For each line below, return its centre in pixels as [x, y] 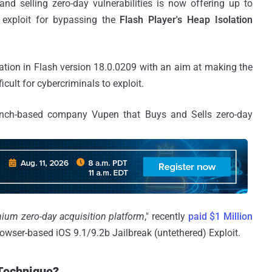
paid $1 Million [220, 216]
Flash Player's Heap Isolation [186, 19]
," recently [166, 216]
